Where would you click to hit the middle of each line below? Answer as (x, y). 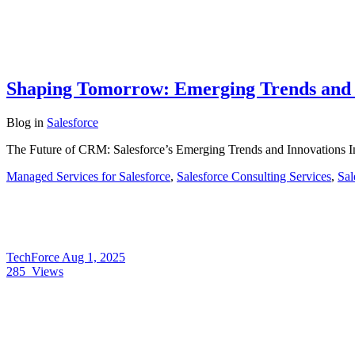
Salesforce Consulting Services (254, 177)
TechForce (34, 258)
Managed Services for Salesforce (88, 177)
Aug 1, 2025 (94, 258)
